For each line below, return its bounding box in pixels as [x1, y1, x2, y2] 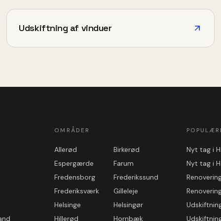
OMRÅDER [54, 126, 90, 134]
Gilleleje [113, 186, 138, 195]
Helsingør [113, 200, 143, 209]
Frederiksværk [54, 186, 100, 195]
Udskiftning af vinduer [19, 22, 112, 34]
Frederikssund [113, 172, 158, 182]
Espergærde [54, 158, 94, 168]
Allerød [54, 145, 77, 154]
